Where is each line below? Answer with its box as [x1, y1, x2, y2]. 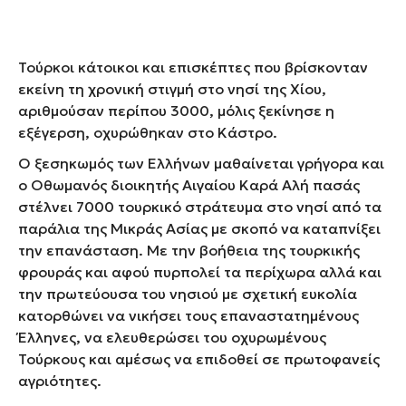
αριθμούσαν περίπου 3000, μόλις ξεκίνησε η [18, 101, 334, 120]
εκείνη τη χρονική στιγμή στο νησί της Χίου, [18, 79, 326, 98]
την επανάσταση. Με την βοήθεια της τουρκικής [18, 240, 360, 259]
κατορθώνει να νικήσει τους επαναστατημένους [18, 305, 359, 324]
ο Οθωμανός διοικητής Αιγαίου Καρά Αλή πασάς [18, 175, 360, 194]
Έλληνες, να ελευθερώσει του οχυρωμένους [18, 327, 326, 346]
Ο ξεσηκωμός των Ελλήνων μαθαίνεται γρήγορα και [18, 153, 384, 172]
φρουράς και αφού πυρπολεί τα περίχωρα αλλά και [18, 262, 382, 281]
